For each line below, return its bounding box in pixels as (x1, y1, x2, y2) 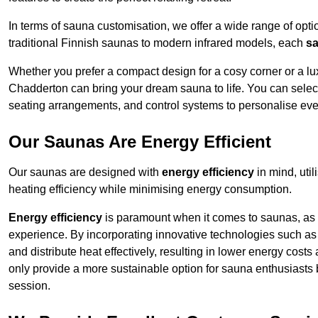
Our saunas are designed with (9, 166, 162, 179)
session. (9, 280, 50, 292)
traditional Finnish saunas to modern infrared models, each (9, 37, 306, 50)
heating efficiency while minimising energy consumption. (9, 183, 292, 196)
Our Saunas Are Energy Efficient (9, 132, 271, 152)
